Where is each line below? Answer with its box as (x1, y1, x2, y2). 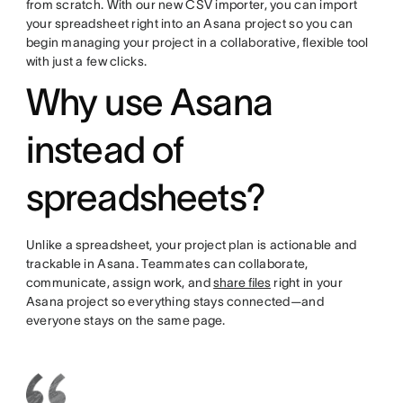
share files (213, 275, 272, 290)
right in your (271, 275, 343, 290)
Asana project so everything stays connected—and (25, 294, 324, 309)
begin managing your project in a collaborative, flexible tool (25, 35, 369, 49)
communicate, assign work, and (25, 275, 214, 290)
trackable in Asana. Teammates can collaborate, (25, 256, 309, 271)
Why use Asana (25, 81, 273, 122)
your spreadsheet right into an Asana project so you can (25, 16, 354, 31)
